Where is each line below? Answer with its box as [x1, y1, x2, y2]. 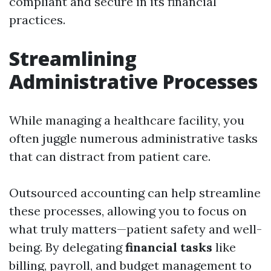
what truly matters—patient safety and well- [9, 221, 262, 237]
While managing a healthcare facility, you [9, 113, 244, 128]
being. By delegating [9, 240, 125, 255]
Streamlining [9, 45, 137, 72]
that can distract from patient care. [9, 149, 211, 165]
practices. [9, 12, 65, 28]
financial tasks [125, 240, 212, 255]
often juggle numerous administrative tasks [9, 131, 258, 146]
